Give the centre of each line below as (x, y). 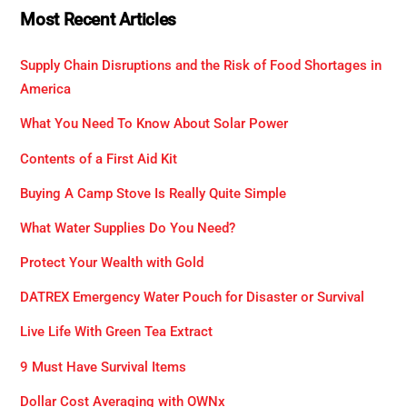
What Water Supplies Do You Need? (128, 228)
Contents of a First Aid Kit (99, 159)
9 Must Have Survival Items (104, 367)
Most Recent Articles (98, 20)
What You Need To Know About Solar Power (154, 124)
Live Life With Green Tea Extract (117, 332)
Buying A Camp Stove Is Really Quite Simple (154, 193)
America (46, 89)
